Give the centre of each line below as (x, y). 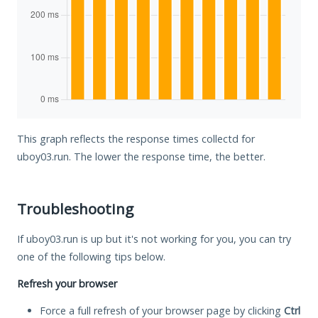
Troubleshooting (75, 208)
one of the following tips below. (91, 256)
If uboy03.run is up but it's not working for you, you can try (154, 238)
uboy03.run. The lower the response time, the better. (141, 156)
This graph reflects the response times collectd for (136, 138)
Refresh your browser (67, 283)
